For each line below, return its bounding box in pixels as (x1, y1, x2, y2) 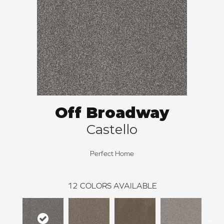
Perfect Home (90, 149, 134, 158)
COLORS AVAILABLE (79, 181, 157, 190)
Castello (86, 121, 137, 138)
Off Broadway (55, 103, 169, 122)
